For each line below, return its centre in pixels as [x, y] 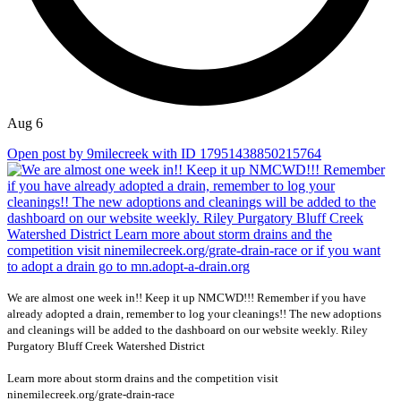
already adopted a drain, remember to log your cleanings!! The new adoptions [194, 313]
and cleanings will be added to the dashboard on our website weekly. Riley [188, 329]
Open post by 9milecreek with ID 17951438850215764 [164, 153]
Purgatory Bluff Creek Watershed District [106, 346]
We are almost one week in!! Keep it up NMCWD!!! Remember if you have [187, 297]
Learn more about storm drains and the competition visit [143, 378]
